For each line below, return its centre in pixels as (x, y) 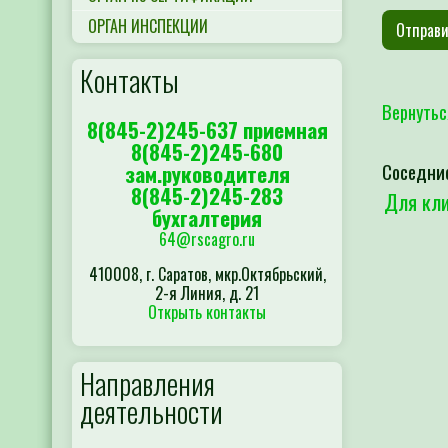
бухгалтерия (207, 217)
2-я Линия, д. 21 (207, 292)
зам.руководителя (207, 173)
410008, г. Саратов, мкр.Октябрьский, (207, 273)
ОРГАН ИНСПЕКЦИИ (148, 26)
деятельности (151, 411)
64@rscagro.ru (207, 238)
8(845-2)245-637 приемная (207, 129)
